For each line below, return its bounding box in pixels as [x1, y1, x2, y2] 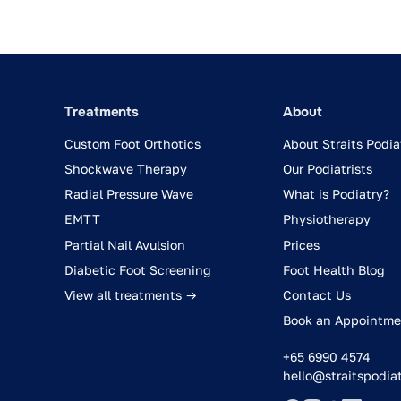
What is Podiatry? [283, 186, 389, 202]
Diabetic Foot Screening [64, 261, 211, 277]
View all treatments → [64, 286, 197, 303]
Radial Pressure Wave [64, 186, 193, 202]
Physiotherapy [283, 211, 371, 227]
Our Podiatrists [283, 161, 372, 176]
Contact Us [283, 286, 351, 303]
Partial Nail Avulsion [64, 236, 185, 252]
